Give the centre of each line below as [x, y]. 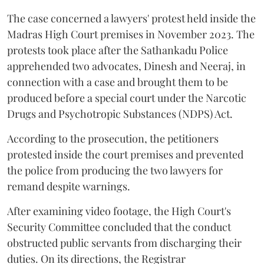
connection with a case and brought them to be [118, 82]
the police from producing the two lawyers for [115, 171]
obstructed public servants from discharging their [124, 243]
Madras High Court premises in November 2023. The [131, 34]
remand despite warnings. [69, 187]
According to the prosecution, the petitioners [113, 139]
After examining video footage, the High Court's [119, 211]
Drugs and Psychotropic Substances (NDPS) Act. [120, 114]
